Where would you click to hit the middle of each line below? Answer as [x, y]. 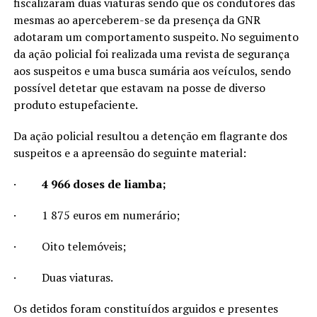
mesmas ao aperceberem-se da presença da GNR [137, 20]
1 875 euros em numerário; [110, 215]
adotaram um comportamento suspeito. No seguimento [156, 37]
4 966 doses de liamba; [104, 184]
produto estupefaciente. [75, 105]
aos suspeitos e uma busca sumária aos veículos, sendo [152, 71]
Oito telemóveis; [83, 247]
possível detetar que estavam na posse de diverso [139, 88]
